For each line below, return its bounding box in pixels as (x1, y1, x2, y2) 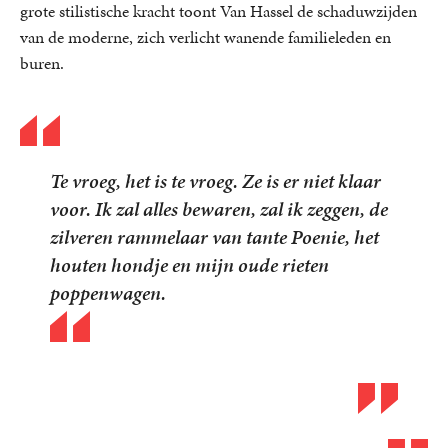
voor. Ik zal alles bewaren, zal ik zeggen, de (50, 194, 388, 223)
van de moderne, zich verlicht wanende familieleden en (20, 24, 391, 49)
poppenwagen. (50, 278, 166, 307)
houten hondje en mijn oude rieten (50, 250, 329, 279)
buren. (20, 50, 64, 75)
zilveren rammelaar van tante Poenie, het (50, 222, 379, 251)
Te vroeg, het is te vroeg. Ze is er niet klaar (50, 166, 381, 195)
